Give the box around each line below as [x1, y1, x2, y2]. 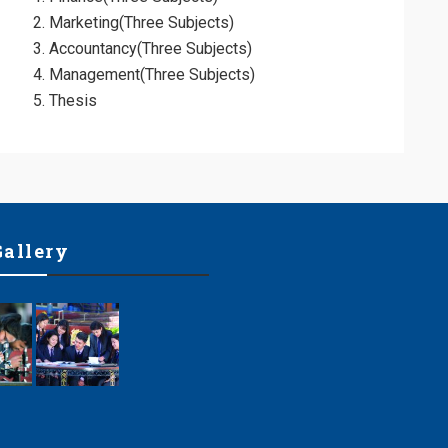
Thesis [49, 91, 97, 110]
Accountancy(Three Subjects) [49, 39, 252, 58]
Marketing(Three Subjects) [49, 13, 234, 32]
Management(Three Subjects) [49, 65, 255, 84]
